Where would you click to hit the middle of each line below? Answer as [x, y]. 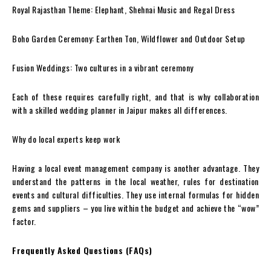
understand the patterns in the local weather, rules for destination [135, 181]
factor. [24, 221]
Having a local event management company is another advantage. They [135, 168]
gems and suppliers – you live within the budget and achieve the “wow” [135, 208]
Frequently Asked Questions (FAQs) [82, 250]
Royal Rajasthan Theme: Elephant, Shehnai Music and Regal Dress [123, 9]
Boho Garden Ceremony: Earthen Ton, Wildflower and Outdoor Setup [129, 38]
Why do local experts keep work [66, 139]
